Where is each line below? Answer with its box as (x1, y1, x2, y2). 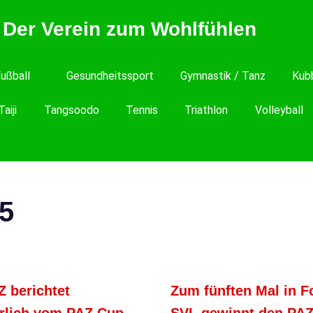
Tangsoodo (43, 103, 99, 117)
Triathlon (184, 103, 228, 117)
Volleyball (254, 103, 303, 117)
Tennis (126, 103, 159, 117)
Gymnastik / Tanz (180, 69, 266, 82)
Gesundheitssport (66, 69, 154, 82)
